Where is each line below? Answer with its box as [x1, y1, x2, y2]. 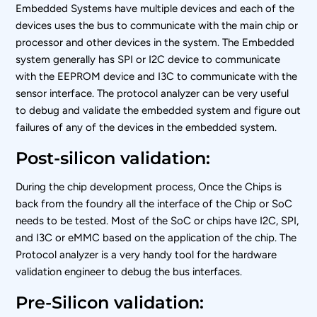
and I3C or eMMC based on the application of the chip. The [16, 231, 297, 244]
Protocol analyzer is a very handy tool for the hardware [16, 248, 277, 261]
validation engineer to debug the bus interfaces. [16, 265, 243, 278]
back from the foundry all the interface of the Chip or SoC [16, 197, 293, 210]
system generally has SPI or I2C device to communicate [16, 52, 281, 66]
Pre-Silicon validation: [16, 292, 204, 313]
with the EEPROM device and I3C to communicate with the [16, 69, 298, 83]
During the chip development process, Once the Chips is [16, 180, 282, 193]
